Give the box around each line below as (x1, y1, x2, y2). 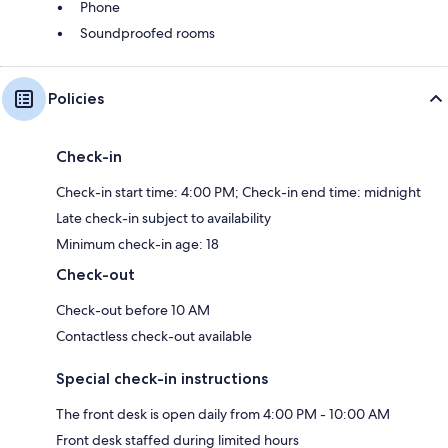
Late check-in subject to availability (56, 208, 271, 227)
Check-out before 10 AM (56, 300, 210, 319)
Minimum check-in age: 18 (56, 234, 219, 253)
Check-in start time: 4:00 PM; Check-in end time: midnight (56, 182, 421, 201)
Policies (48, 88, 104, 108)
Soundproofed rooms (80, 23, 215, 42)
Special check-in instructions (56, 368, 268, 388)
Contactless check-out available (56, 326, 252, 345)
